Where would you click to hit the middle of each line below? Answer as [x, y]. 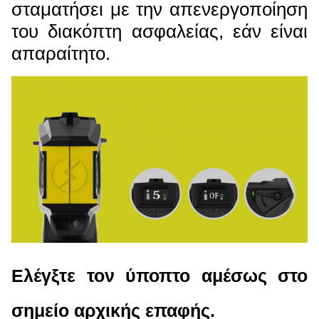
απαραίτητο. [61, 54]
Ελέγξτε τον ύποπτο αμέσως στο [159, 276]
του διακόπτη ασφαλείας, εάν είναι [159, 32]
